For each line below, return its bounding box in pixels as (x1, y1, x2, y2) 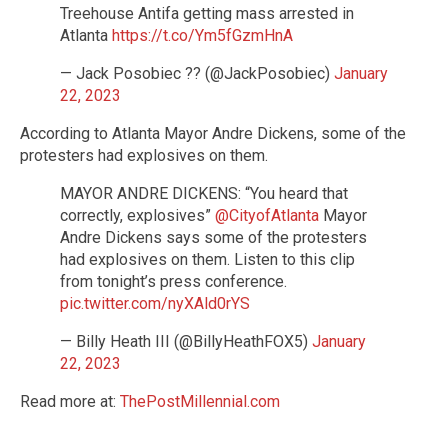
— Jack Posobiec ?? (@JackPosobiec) (60, 63, 334, 83)
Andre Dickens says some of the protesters (60, 227, 367, 247)
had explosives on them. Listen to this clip (60, 249, 355, 269)
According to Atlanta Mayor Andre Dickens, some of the (20, 123, 406, 143)
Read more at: (20, 391, 120, 411)
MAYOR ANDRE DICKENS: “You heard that (60, 183, 348, 203)
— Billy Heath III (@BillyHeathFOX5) (60, 331, 312, 351)
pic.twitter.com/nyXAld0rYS (60, 293, 250, 313)
